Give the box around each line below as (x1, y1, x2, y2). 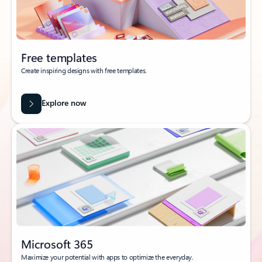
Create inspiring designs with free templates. (21, 65, 147, 75)
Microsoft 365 (21, 235, 93, 251)
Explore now (41, 97, 87, 109)
